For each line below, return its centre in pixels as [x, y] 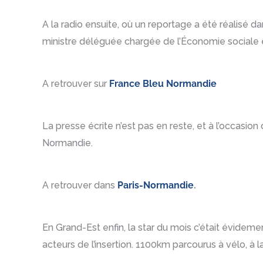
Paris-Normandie [156, 186]
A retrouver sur [76, 83]
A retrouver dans [80, 186]
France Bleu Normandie [163, 83]
